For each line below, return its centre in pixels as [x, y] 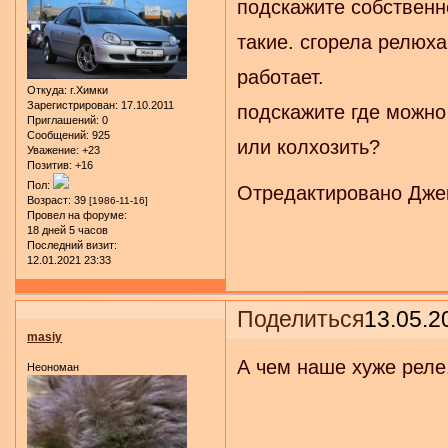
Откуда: [47, 90]
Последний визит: [72, 245]
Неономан [53, 366]
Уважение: [53, 150]
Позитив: [49, 165]
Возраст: [49, 200]
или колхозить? [309, 146]
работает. [281, 76]
